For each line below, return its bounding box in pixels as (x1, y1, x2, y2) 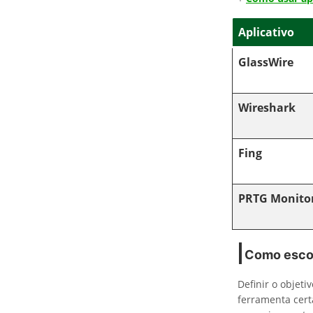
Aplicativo (238, 24, 294, 40)
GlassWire (238, 54, 293, 70)
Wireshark (238, 100, 296, 115)
